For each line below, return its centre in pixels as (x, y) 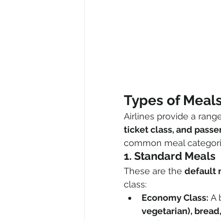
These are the (154, 171)
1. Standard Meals (170, 156)
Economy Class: (175, 198)
